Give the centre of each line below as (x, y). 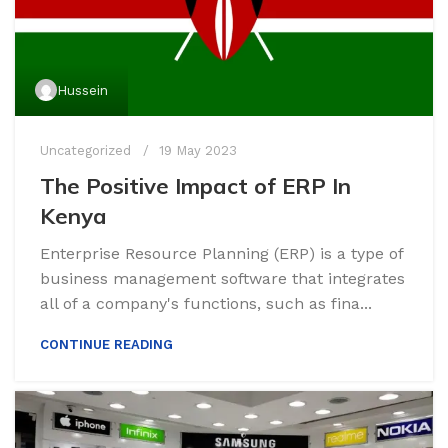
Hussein (82, 89)
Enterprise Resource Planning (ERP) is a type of (221, 253)
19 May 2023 (198, 150)
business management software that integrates (222, 278)
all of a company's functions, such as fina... (206, 303)
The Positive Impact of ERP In (195, 185)
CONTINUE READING (106, 344)
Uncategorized (85, 150)
